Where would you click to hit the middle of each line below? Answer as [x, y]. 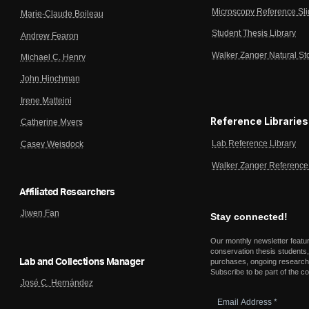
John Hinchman [50, 79]
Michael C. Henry [53, 58]
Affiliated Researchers [67, 193]
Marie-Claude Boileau [62, 14]
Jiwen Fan [40, 213]
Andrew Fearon [49, 36]
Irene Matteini [46, 100]
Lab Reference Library [254, 144]
